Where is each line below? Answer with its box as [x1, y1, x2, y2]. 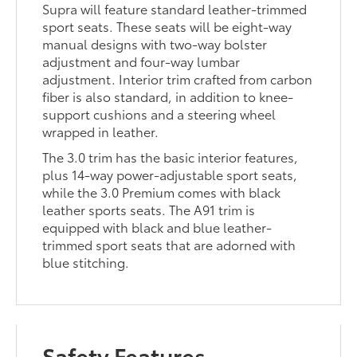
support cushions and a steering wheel [42, 104, 277, 124]
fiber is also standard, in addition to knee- [42, 87, 294, 106]
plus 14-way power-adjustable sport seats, [42, 165, 298, 184]
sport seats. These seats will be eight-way [42, 17, 292, 36]
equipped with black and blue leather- [42, 218, 273, 237]
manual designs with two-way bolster [42, 34, 268, 53]
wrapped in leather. [42, 122, 159, 141]
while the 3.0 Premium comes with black [42, 182, 281, 202]
